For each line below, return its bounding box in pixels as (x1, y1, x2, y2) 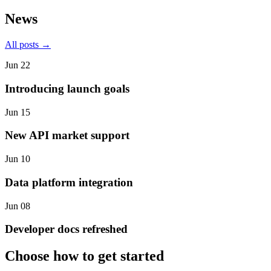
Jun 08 (5, 200, 30, 211)
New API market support (5, 129, 129, 142)
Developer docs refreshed (5, 223, 128, 236)
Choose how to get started (5, 248, 164, 264)
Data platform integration (5, 175, 133, 189)
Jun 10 (5, 154, 30, 165)
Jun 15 (5, 106, 30, 117)
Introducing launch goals (5, 82, 129, 96)
